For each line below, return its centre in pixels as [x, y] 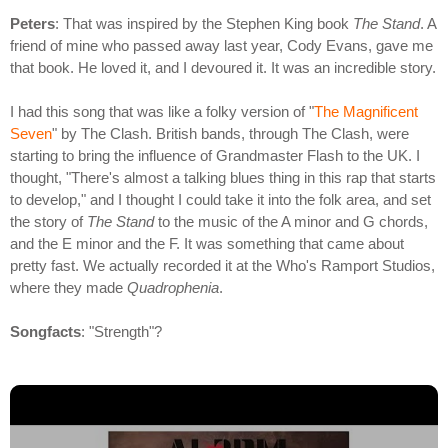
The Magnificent [366, 112]
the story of [48, 222]
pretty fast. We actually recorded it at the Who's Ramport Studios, [222, 266]
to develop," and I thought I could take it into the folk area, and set [220, 200]
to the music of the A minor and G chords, [291, 222]
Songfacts [45, 332]
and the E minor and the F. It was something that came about [207, 244]
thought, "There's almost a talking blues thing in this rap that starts [223, 178]
